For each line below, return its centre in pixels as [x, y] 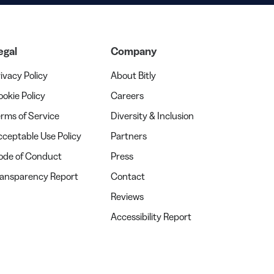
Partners [129, 136]
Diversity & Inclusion [152, 116]
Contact [128, 176]
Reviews [127, 197]
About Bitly [133, 76]
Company [134, 52]
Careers [127, 96]
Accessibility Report [151, 217]
